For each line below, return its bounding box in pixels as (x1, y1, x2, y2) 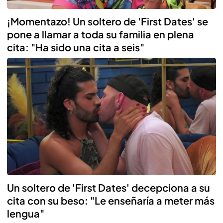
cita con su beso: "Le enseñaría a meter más (7, 194, 215, 207)
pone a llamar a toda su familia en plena (7, 27, 194, 40)
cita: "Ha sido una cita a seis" (7, 40, 144, 53)
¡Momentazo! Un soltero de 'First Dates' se (7, 14, 208, 27)
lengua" (7, 207, 44, 220)
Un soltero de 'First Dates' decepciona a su (7, 181, 210, 194)
